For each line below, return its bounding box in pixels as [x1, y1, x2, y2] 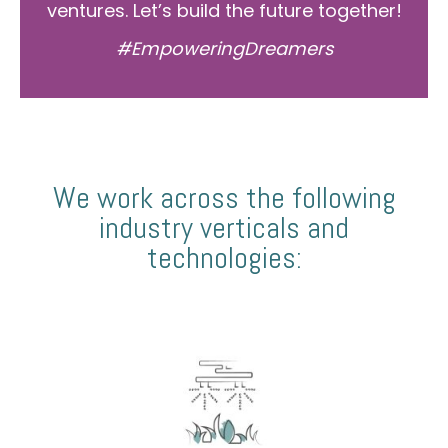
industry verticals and [99, 209, 349, 247]
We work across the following [52, 179, 396, 217]
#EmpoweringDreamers [115, 36, 333, 61]
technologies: [146, 239, 302, 277]
